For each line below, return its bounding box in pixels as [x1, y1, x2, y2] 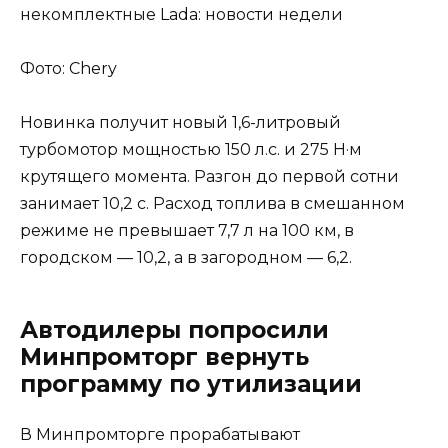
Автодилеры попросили [20, 316, 329, 345]
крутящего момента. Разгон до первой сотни [20, 167, 399, 187]
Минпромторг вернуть [20, 343, 309, 372]
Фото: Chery [20, 59, 117, 79]
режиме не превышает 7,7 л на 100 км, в [20, 221, 354, 241]
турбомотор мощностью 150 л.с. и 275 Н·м [20, 140, 362, 160]
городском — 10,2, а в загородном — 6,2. [20, 248, 352, 268]
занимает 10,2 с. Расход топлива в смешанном [20, 194, 405, 214]
